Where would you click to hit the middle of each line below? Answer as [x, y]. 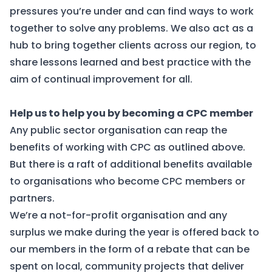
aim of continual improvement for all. [104, 79]
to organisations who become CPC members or [127, 181]
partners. [32, 198]
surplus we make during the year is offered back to [134, 232]
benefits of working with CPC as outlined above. [127, 147]
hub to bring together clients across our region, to [133, 45]
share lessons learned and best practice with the [130, 62]
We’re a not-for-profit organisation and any [118, 215]
